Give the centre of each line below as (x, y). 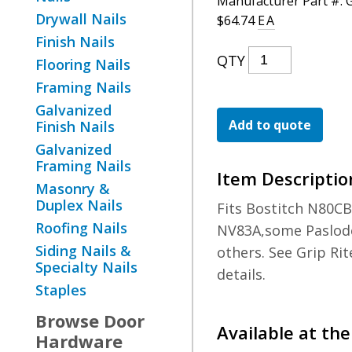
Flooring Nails (83, 64)
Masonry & (73, 189)
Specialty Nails (86, 267)
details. (242, 274)
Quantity (277, 189)
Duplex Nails (79, 205)
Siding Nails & (83, 251)
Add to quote (270, 125)
